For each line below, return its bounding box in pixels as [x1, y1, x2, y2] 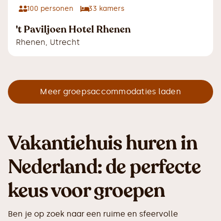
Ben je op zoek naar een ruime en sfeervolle [8, 209, 178, 219]
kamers [97, 4, 124, 13]
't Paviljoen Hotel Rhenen [16, 23, 131, 37]
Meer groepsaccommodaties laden [40, 87, 181, 97]
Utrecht [50, 37, 80, 47]
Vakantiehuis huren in [8, 130, 198, 157]
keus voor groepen [8, 177, 165, 204]
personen [38, 4, 74, 13]
